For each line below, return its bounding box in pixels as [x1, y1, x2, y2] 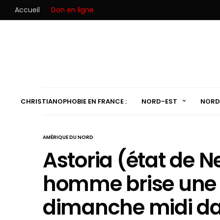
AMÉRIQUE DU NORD [43, 134, 93, 141]
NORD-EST [141, 96, 177, 106]
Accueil [15, 5, 40, 15]
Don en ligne [51, 5, 94, 15]
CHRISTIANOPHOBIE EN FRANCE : [20, 96, 127, 106]
